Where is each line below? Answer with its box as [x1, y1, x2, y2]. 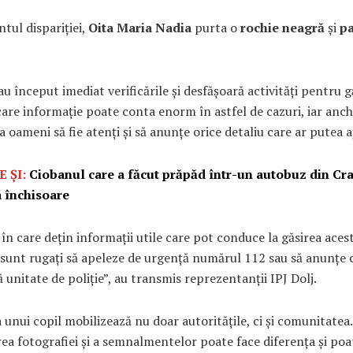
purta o [191, 18, 240, 36]
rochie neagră [240, 18, 325, 36]
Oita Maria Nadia [88, 18, 191, 36]
